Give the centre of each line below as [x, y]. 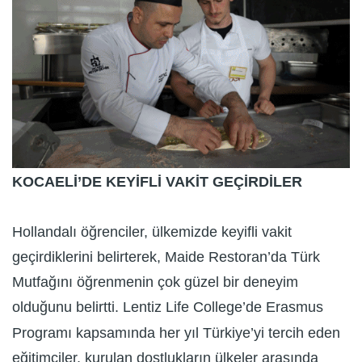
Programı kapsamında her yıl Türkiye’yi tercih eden [176, 333]
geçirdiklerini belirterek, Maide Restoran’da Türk [166, 257]
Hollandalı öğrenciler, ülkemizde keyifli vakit [152, 232]
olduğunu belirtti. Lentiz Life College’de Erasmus [168, 307]
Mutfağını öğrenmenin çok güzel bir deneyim [155, 282]
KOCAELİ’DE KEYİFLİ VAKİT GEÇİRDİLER [157, 181]
